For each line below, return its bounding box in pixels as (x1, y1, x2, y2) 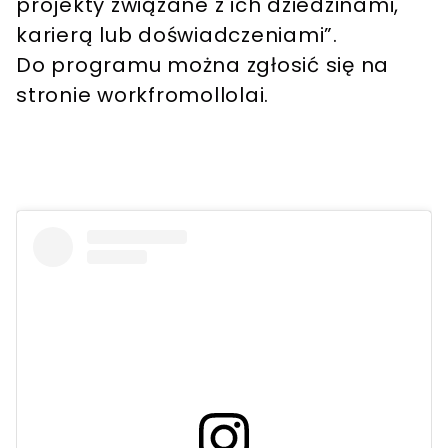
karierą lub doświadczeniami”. (16, 21, 344, 50)
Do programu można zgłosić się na (16, 51, 389, 80)
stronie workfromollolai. (16, 81, 275, 110)
